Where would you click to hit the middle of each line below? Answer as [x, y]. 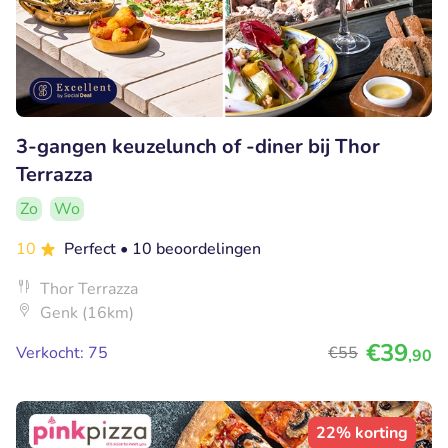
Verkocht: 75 [62, 353]
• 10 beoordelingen [190, 249]
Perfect [92, 249]
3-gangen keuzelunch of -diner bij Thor [198, 147]
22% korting [362, 433]
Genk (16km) [87, 313]
